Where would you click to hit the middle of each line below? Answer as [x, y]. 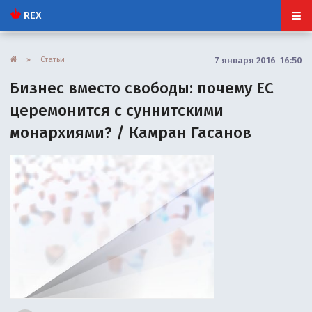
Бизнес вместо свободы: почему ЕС [142, 88]
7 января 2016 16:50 [258, 60]
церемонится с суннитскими [117, 110]
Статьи [53, 59]
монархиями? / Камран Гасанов [131, 132]
